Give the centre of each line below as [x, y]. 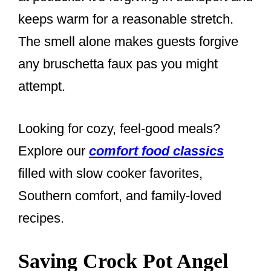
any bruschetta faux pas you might [118, 64]
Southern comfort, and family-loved [120, 196]
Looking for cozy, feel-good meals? [119, 129]
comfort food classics [156, 151]
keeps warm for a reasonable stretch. [126, 19]
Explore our [54, 151]
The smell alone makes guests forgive [128, 42]
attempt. [42, 87]
